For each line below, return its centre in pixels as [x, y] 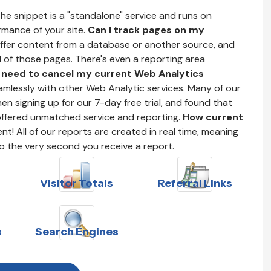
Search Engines [77, 231]
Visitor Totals [77, 183]
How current [213, 117]
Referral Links [194, 183]
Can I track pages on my [146, 30]
